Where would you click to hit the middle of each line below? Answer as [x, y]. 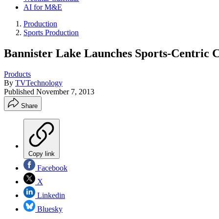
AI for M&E [43, 7]
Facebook [51, 168]
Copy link [42, 153]
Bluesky [49, 209]
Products [17, 74]
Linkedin [50, 195]
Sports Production [51, 33]
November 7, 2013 [65, 91]
